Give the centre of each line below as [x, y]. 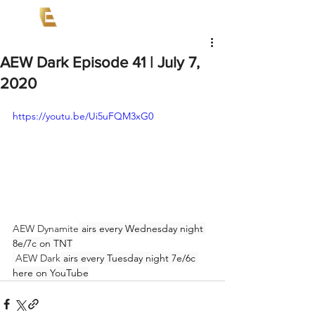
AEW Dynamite [46, 228]
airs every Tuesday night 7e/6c [129, 258]
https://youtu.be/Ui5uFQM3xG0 [83, 116]
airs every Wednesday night [142, 228]
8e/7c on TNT [43, 243]
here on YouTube [51, 272]
